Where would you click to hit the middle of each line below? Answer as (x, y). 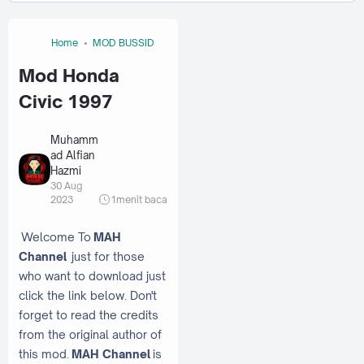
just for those (108, 256)
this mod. (44, 353)
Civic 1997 (66, 102)
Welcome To (56, 236)
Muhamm (74, 139)
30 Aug (66, 185)
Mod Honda (69, 76)
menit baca (142, 199)
